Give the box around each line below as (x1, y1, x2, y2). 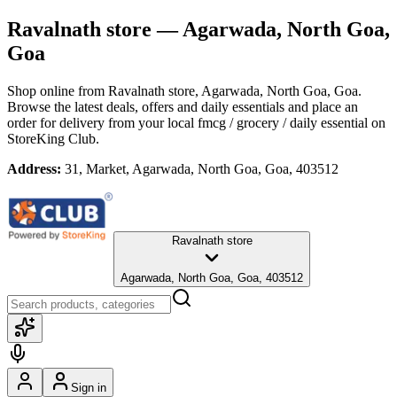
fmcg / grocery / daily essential (198, 114, 368, 130)
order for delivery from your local (7, 114, 194, 130)
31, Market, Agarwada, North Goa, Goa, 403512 (65, 160, 339, 176)
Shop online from (7, 82, 108, 98)
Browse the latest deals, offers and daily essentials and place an (7, 98, 358, 114)
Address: (7, 160, 61, 176)
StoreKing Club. (7, 130, 99, 146)
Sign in (71, 380, 106, 394)
